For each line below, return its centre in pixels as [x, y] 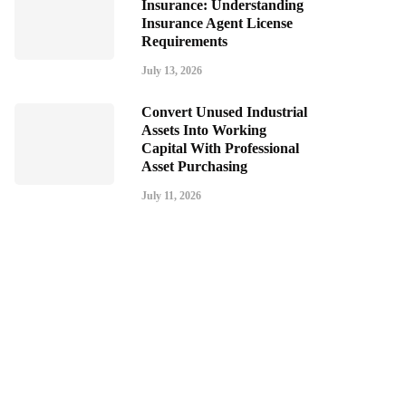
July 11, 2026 [171, 196]
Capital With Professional [220, 148]
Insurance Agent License [217, 23]
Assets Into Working [204, 130]
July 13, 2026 [172, 71]
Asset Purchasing [194, 166]
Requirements [184, 41]
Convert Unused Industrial [224, 112]
